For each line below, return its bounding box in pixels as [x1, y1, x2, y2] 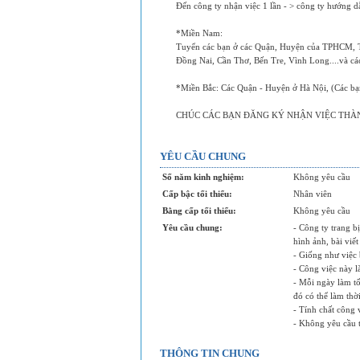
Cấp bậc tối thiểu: [162, 189, 232, 198]
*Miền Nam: [176, 28, 223, 38]
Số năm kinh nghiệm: [162, 172, 244, 182]
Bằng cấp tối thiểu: [162, 206, 236, 215]
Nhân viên [293, 189, 332, 198]
